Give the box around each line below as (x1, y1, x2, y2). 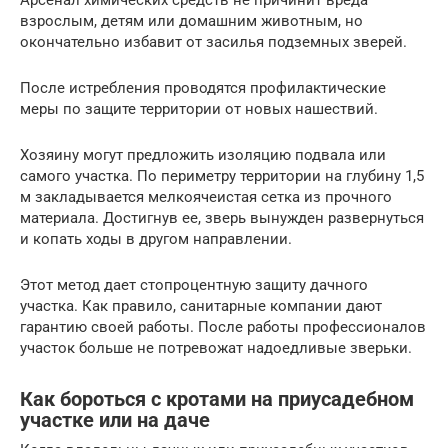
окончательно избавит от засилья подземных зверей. (20, 33, 407, 52)
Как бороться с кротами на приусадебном (20, 387, 414, 411)
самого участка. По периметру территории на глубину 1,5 (20, 167, 424, 186)
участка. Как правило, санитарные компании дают (20, 297, 382, 316)
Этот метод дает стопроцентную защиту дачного (20, 276, 368, 295)
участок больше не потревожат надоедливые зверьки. (20, 339, 412, 358)
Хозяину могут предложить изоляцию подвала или (20, 146, 386, 165)
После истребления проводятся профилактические (20, 79, 386, 98)
